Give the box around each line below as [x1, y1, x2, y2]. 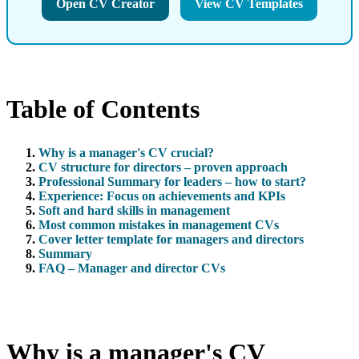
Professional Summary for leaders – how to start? [38, 174, 306, 188]
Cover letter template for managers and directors [38, 232, 304, 246]
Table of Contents [6, 95, 200, 124]
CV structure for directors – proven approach [38, 159, 288, 174]
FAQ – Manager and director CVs [38, 260, 225, 275]
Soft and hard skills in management [38, 203, 230, 217]
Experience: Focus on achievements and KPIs [38, 188, 285, 203]
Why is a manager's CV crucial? [38, 145, 214, 159]
